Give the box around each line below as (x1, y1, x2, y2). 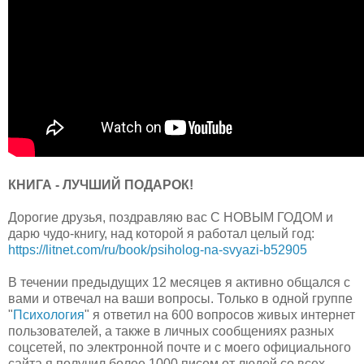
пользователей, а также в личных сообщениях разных (8, 323, 334, 338)
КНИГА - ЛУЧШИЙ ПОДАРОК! (8, 177, 197, 192)
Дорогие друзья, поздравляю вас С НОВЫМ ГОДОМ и (8, 210, 333, 224)
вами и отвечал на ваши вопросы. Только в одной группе (8, 291, 353, 305)
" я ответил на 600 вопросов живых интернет (84, 307, 355, 322)
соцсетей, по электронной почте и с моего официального (8, 340, 351, 354)
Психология (13, 307, 84, 322)
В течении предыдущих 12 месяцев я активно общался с (8, 275, 350, 289)
